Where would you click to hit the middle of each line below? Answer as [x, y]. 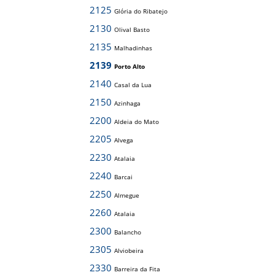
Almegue [127, 195]
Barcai [123, 177]
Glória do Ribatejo [141, 11]
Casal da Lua [133, 85]
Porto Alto [130, 66]
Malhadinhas [133, 48]
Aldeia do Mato [137, 122]
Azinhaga [127, 103]
